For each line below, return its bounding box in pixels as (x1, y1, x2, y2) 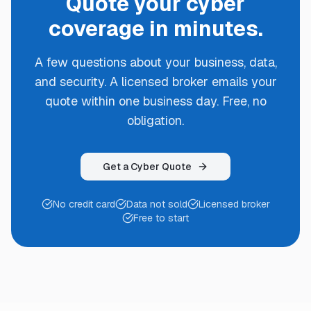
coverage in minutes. (48, 15, 263, 42)
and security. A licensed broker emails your (34, 74, 277, 90)
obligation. (127, 112, 184, 128)
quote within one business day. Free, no (44, 93, 267, 109)
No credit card (52, 198, 115, 210)
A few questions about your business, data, (34, 54, 277, 70)
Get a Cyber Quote (103, 160, 192, 173)
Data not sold (126, 198, 187, 210)
